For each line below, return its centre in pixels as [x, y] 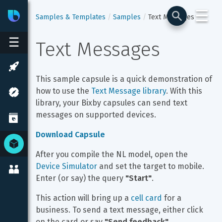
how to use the [63, 91]
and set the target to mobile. [152, 166]
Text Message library [129, 91]
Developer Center [81, 16]
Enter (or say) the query [81, 178]
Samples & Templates [71, 17]
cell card [146, 198]
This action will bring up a [83, 198]
